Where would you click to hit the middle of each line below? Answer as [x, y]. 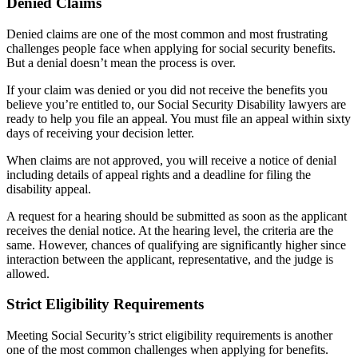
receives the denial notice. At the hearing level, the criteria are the [170, 230]
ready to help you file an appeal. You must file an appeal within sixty [179, 118]
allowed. [28, 273]
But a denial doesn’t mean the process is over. [121, 62]
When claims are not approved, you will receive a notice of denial [171, 160]
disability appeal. [49, 189]
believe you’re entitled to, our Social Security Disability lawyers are [176, 104]
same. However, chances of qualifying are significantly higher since [176, 245]
